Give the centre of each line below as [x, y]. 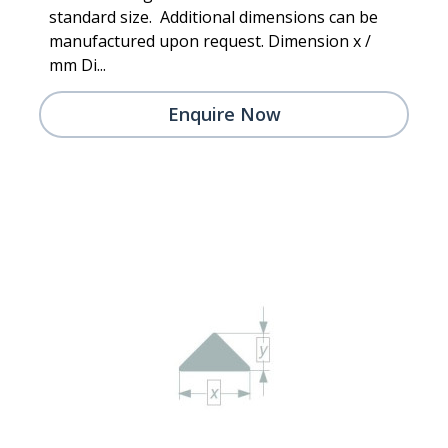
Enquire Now [224, 113]
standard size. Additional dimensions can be [213, 16]
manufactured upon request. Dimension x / [210, 40]
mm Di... [77, 64]
